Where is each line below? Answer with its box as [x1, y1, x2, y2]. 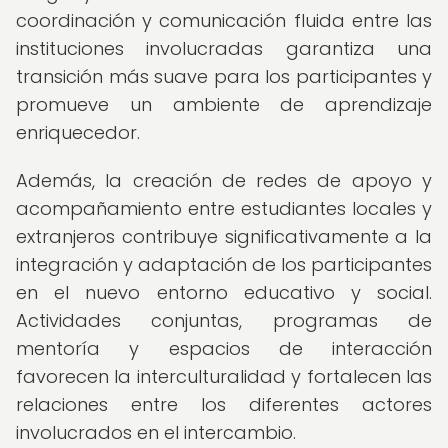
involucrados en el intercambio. [16, 420, 296, 445]
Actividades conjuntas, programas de [16, 308, 432, 333]
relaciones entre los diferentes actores [16, 392, 432, 417]
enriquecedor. [16, 120, 140, 145]
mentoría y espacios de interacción [16, 336, 432, 361]
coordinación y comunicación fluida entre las [16, 8, 432, 33]
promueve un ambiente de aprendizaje [16, 92, 432, 117]
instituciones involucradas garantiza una [16, 36, 432, 61]
